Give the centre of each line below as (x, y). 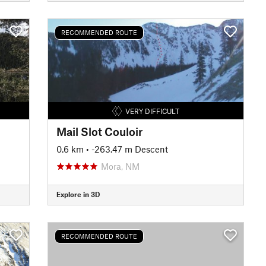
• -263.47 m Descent (127, 149)
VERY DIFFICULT (153, 111)
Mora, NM (120, 166)
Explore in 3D (78, 194)
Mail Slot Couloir (99, 131)
